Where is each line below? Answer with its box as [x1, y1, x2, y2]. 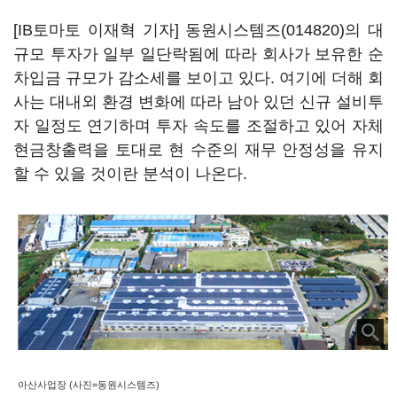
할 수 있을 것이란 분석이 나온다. [13, 165, 247, 183]
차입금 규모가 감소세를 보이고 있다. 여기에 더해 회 [13, 69, 384, 87]
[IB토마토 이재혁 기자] [13, 21, 186, 39]
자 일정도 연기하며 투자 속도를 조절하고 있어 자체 [13, 117, 384, 135]
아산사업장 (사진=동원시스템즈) [18, 379, 160, 391]
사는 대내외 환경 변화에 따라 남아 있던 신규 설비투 [13, 93, 384, 111]
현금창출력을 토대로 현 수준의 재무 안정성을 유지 [13, 141, 384, 159]
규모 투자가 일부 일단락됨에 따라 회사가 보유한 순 [13, 45, 384, 63]
